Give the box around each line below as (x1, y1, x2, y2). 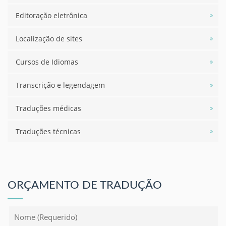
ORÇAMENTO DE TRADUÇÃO (8, 180, 162, 191)
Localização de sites (16, 34, 82, 43)
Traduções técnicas (16, 127, 81, 136)
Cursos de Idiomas (16, 57, 78, 67)
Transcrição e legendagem (16, 80, 105, 90)
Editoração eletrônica (16, 11, 87, 20)
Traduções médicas (16, 103, 81, 113)
